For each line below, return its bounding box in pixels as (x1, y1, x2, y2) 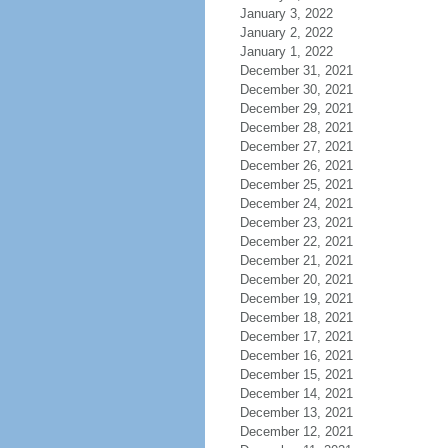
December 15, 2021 (239, 367, 353, 382)
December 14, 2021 (239, 386, 353, 401)
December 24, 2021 (239, 196, 353, 211)
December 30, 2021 (239, 82, 353, 97)
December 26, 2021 (239, 158, 353, 173)
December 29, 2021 (239, 101, 353, 116)
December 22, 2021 (239, 234, 353, 249)
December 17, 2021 (239, 329, 353, 344)
